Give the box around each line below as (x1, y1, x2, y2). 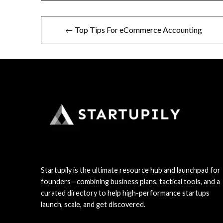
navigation (40, 37, 97, 52)
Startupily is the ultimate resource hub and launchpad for (41, 166, 221, 175)
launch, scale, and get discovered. (41, 200, 145, 209)
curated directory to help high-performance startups (41, 189, 210, 198)
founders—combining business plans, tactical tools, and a (41, 177, 220, 186)
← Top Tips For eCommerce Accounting (65, 25, 203, 35)
